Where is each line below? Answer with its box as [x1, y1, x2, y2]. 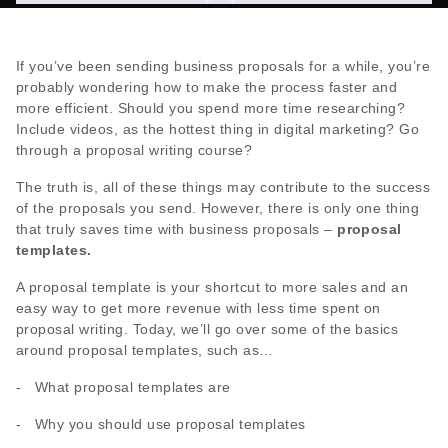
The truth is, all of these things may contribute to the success [16, 178, 431, 195]
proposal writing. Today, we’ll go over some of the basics [16, 320, 399, 337]
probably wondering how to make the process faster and [16, 78, 398, 95]
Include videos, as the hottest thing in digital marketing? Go [16, 120, 420, 137]
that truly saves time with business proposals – [16, 220, 338, 237]
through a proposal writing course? [16, 141, 253, 158]
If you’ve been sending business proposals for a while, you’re [16, 57, 431, 74]
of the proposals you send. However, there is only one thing [16, 199, 420, 216]
